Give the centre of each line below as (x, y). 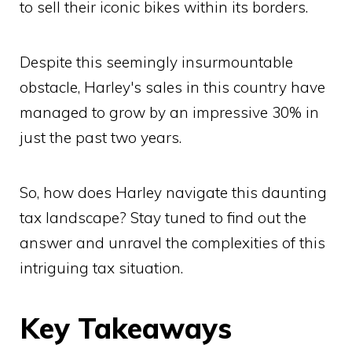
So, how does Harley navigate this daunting (173, 193)
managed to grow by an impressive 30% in (169, 113)
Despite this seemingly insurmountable (156, 62)
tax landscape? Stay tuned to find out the (163, 218)
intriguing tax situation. (101, 268)
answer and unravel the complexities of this (172, 243)
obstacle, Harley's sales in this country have (172, 88)
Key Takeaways (126, 328)
